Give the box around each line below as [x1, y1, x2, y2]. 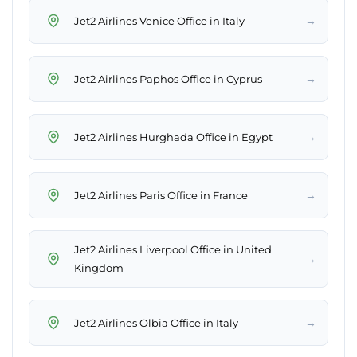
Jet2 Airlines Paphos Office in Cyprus [74, 72, 262, 85]
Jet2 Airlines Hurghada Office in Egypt [74, 130, 273, 143]
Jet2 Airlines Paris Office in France [74, 188, 248, 202]
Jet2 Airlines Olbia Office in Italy [74, 316, 238, 329]
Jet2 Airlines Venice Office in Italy [74, 14, 245, 27]
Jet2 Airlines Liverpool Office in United [74, 243, 272, 257]
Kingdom [74, 261, 124, 275]
